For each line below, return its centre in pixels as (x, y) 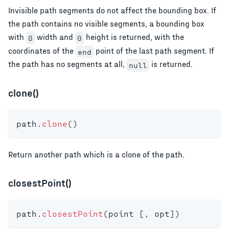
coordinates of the (42, 50)
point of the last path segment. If (154, 50)
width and (55, 37)
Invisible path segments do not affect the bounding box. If (112, 10)
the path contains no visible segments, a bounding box (106, 24)
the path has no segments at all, (67, 64)
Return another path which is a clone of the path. (96, 154)
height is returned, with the (134, 37)
